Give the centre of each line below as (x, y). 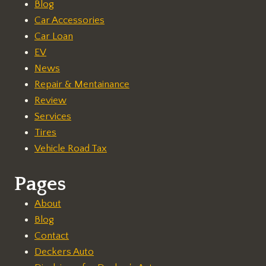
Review (50, 101)
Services (53, 117)
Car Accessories (69, 20)
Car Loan (54, 37)
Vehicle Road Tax (71, 149)
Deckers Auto (64, 251)
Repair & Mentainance (82, 85)
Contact (52, 235)
